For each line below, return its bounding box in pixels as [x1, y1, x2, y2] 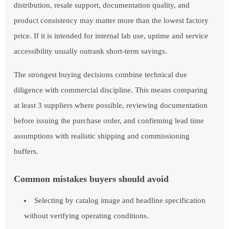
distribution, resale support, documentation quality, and [14, 1, 190, 10]
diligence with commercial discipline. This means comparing [14, 86, 208, 95]
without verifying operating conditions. [24, 212, 149, 220]
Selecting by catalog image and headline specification [34, 196, 206, 205]
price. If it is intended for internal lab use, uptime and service [14, 32, 209, 40]
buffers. [14, 147, 39, 156]
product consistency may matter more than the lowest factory [14, 16, 209, 25]
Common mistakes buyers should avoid [14, 174, 169, 185]
